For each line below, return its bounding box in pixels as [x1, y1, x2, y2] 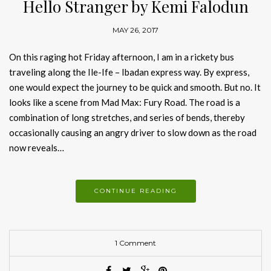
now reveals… [9, 142, 64, 154]
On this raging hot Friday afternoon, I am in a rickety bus [9, 51, 234, 63]
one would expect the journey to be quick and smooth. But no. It [9, 82, 261, 93]
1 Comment [115, 238, 156, 248]
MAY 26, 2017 [113, 25, 158, 35]
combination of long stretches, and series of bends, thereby [9, 112, 245, 123]
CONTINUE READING [94, 187, 177, 195]
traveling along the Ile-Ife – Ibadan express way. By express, [9, 67, 249, 78]
